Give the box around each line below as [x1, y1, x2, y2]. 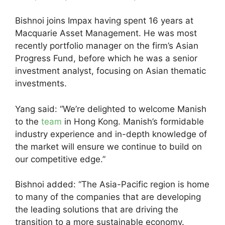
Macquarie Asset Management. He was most [15, 28, 197, 38]
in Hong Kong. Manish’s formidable [62, 116, 204, 127]
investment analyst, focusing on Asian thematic [15, 66, 206, 76]
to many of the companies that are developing [15, 192, 201, 202]
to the [15, 116, 41, 127]
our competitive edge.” [15, 154, 105, 164]
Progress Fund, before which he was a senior [15, 53, 197, 63]
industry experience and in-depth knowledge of [15, 129, 207, 139]
